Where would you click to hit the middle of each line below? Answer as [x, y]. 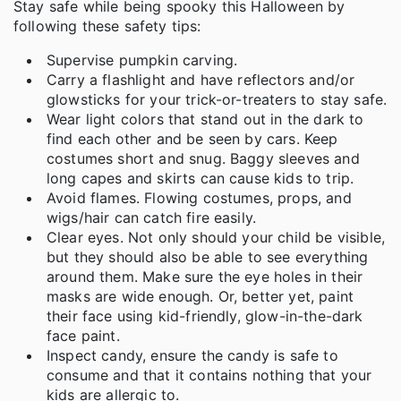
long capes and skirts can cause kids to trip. [200, 179]
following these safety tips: [107, 26]
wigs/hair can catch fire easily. [152, 218]
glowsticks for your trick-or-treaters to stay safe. [217, 100]
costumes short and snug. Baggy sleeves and [203, 159]
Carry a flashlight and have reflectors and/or [201, 80]
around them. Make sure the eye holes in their [205, 277]
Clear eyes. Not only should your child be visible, [216, 238]
